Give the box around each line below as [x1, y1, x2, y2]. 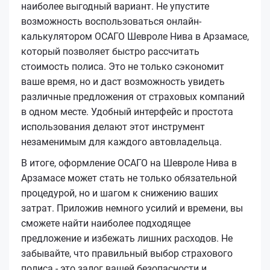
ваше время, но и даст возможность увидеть [21, 75, 225, 87]
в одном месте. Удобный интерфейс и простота [21, 105, 233, 118]
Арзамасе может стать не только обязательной [21, 172, 237, 184]
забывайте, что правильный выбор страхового [21, 247, 233, 259]
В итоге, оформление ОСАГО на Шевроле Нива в [21, 157, 237, 169]
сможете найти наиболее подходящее [21, 217, 190, 229]
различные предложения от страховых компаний [21, 90, 245, 102]
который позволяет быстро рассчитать [21, 45, 199, 57]
